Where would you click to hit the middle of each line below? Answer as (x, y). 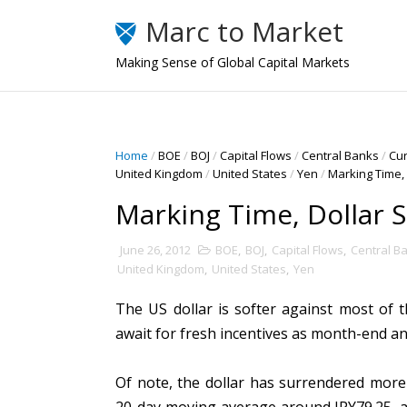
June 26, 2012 (155, 250)
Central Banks (340, 155)
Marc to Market (244, 31)
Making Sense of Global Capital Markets (233, 62)
